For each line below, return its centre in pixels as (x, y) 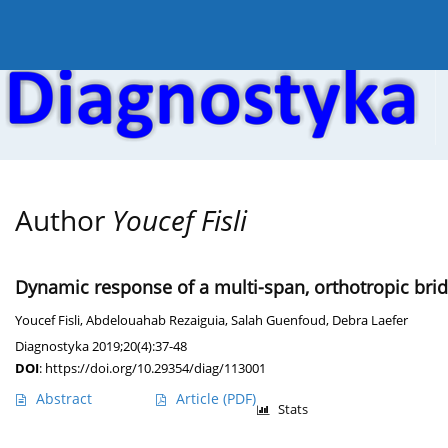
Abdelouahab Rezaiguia (155, 321)
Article (199, 399)
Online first (213, 27)
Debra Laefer (370, 321)
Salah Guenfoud (278, 321)
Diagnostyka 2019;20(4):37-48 (101, 346)
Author (63, 220)
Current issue (90, 27)
